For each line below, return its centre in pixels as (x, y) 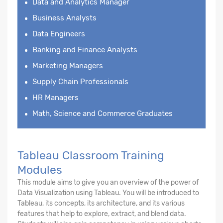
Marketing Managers (68, 65)
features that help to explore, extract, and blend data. (102, 214)
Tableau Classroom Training (91, 155)
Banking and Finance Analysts (85, 50)
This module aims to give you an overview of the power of (108, 182)
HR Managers (56, 97)
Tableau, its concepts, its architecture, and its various (101, 203)
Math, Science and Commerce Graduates (103, 113)
